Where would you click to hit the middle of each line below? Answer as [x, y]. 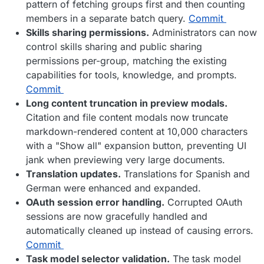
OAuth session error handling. [95, 202]
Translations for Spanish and [185, 174]
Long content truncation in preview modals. [127, 103]
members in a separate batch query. [107, 19]
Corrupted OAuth [203, 202]
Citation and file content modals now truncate [127, 118]
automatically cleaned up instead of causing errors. [140, 231]
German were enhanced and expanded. [113, 188]
